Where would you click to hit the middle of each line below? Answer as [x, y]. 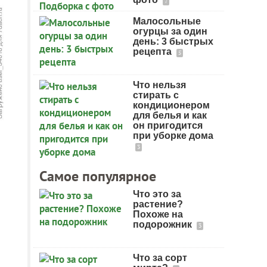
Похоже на [158, 214]
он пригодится [168, 125]
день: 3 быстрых [173, 41]
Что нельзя [159, 85]
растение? [158, 204]
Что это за [157, 194]
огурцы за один [170, 31]
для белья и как [170, 115]
